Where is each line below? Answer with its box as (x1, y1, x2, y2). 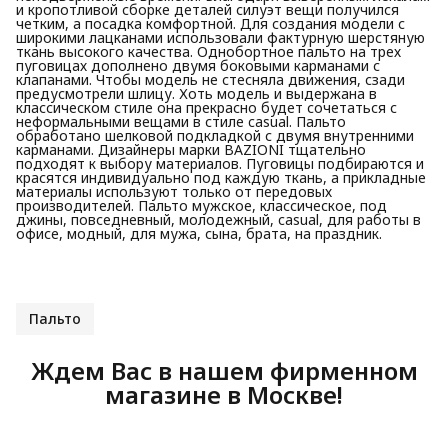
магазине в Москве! (105, 377, 343, 411)
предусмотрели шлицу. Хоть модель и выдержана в (16, 83, 377, 103)
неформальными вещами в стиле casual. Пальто (16, 111, 346, 131)
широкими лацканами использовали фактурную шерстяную (16, 27, 425, 47)
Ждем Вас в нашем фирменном (30, 353, 418, 387)
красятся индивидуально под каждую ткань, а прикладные (16, 167, 426, 187)
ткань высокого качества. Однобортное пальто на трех (16, 41, 401, 61)
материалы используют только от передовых (16, 181, 332, 201)
